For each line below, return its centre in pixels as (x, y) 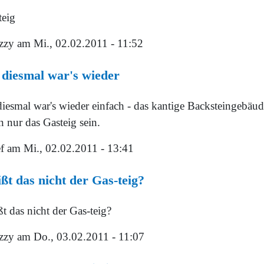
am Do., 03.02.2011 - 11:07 (79, 237)
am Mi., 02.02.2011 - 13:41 (69, 148)
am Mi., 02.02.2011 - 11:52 (79, 44)
